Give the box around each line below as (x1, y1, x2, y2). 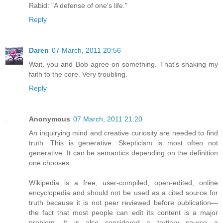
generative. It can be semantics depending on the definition (29, 148, 218, 157)
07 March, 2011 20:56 (52, 46, 121, 54)
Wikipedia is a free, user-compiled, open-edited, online (29, 178, 218, 187)
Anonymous (29, 114, 70, 123)
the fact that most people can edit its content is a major (29, 208, 218, 217)
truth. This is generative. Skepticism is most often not (29, 138, 218, 147)
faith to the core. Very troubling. (29, 70, 127, 78)
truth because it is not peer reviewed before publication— (29, 198, 218, 207)
